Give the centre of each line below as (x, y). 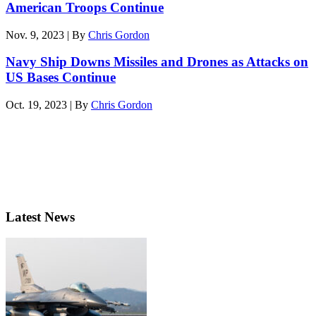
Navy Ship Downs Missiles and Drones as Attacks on (157, 62)
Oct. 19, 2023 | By (48, 105)
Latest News (40, 217)
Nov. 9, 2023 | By (47, 35)
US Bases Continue (61, 78)
